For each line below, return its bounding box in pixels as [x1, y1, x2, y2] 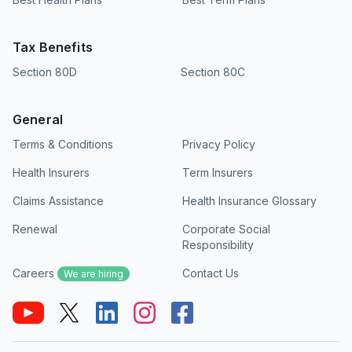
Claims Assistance [13, 193, 104, 207]
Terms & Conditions [13, 137, 113, 151]
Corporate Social [182, 222, 270, 236]
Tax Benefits [13, 38, 93, 55]
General [13, 111, 64, 127]
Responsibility [182, 237, 254, 251]
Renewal [13, 222, 57, 236]
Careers [13, 266, 57, 280]
